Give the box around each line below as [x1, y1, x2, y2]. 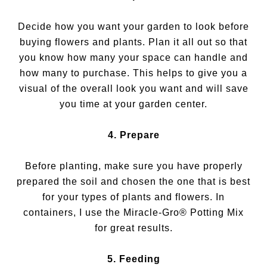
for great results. [94, 223, 173, 234]
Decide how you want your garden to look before [18, 21, 249, 32]
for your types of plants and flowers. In [42, 192, 225, 203]
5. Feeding [107, 254, 160, 265]
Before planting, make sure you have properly [24, 161, 243, 172]
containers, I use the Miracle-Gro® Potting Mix [23, 207, 244, 218]
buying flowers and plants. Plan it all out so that [20, 37, 247, 48]
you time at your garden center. [60, 99, 207, 110]
